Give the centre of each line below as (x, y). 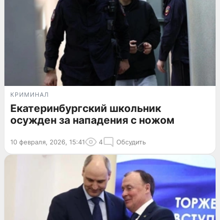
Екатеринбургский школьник (86, 108)
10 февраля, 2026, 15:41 (48, 142)
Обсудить (131, 142)
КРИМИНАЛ (30, 94)
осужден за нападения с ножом (92, 120)
